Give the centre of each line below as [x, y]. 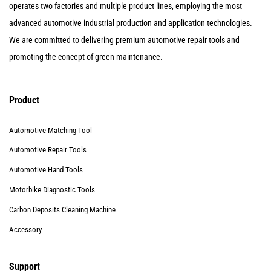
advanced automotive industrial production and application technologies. [131, 23]
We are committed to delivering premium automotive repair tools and [124, 40]
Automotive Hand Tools [46, 170]
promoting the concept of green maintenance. [86, 57]
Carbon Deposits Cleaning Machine [62, 209]
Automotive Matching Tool [51, 130]
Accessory [25, 229]
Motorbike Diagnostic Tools [52, 189]
